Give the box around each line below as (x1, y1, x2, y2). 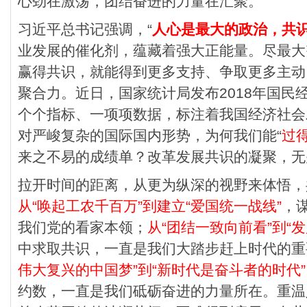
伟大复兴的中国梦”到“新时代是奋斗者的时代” (18, 261, 306, 278)
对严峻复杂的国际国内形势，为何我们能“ (18, 127, 282, 143)
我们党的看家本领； (18, 219, 147, 235)
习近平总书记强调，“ (18, 21, 152, 37)
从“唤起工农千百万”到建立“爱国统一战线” (18, 197, 282, 214)
